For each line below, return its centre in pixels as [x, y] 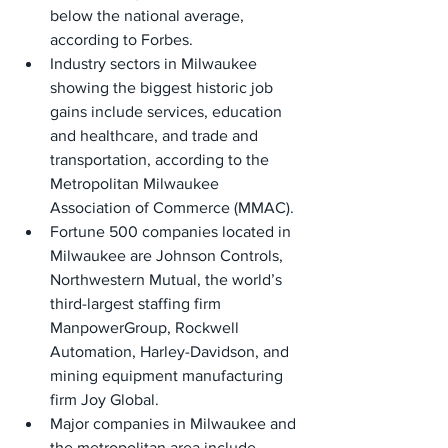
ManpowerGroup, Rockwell [146, 327]
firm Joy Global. [104, 399]
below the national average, [149, 15]
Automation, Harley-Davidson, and [171, 351]
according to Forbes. [121, 39]
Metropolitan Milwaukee [136, 183]
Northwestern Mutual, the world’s [168, 279]
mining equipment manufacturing [168, 375]
